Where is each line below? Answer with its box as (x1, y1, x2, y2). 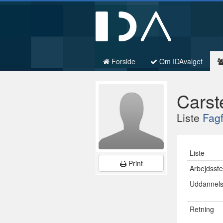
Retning (190, 204, 215, 214)
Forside (110, 56, 135, 66)
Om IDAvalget (157, 56, 203, 66)
